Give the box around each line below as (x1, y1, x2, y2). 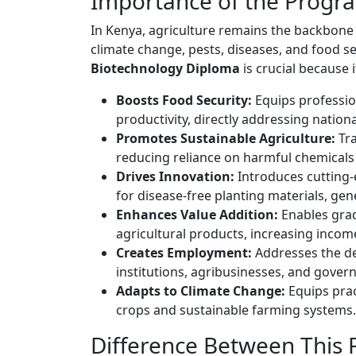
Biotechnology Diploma (91, 60, 240, 78)
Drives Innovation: (116, 168, 234, 186)
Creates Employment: (116, 244, 252, 262)
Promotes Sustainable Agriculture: (116, 130, 335, 148)
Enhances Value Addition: (116, 206, 278, 224)
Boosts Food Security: (116, 91, 252, 110)
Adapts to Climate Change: (116, 282, 285, 300)
